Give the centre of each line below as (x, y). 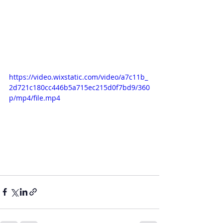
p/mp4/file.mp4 (35, 98)
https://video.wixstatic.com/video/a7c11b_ (78, 77)
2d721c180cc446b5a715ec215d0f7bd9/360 (79, 87)
